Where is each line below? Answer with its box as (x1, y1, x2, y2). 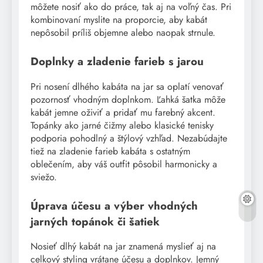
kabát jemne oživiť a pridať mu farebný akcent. (31, 105, 215, 119)
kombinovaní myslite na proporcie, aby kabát (31, 13, 207, 27)
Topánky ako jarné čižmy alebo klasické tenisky (31, 118, 214, 132)
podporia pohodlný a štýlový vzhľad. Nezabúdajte (31, 131, 227, 145)
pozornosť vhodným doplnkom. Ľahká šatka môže (31, 92, 225, 106)
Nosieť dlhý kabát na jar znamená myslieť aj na (31, 240, 216, 254)
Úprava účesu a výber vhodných (31, 197, 198, 214)
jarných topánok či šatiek (31, 213, 160, 230)
